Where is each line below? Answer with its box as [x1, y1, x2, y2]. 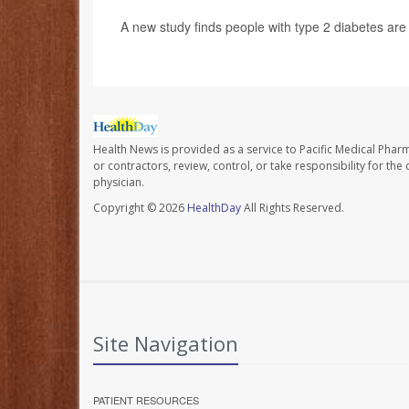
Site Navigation [93, 330, 238, 358]
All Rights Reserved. [241, 200, 344, 216]
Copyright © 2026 [93, 200, 187, 216]
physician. [93, 174, 144, 191]
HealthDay [187, 200, 241, 216]
